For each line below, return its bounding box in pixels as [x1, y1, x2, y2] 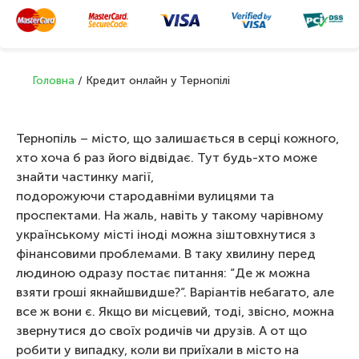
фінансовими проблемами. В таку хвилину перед [16, 246, 316, 261]
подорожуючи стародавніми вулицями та [16, 188, 274, 204]
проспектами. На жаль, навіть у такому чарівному [16, 208, 324, 223]
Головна [32, 74, 75, 87]
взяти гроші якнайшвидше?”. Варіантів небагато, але [16, 284, 334, 300]
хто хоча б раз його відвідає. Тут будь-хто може [16, 150, 317, 165]
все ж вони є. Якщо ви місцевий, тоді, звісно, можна [16, 304, 334, 319]
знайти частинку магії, [16, 169, 154, 184]
